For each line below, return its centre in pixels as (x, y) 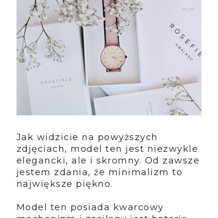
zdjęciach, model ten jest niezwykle (107, 149)
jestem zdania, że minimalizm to (100, 173)
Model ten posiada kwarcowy (90, 208)
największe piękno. (66, 184)
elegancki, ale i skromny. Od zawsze (108, 161)
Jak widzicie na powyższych (87, 137)
